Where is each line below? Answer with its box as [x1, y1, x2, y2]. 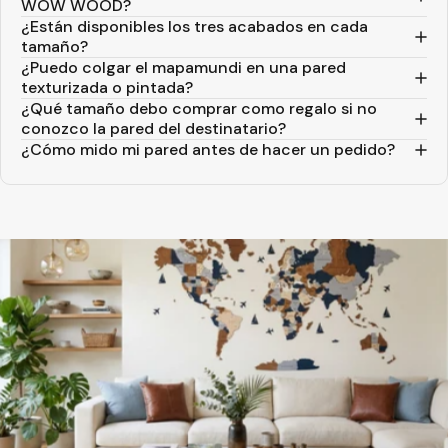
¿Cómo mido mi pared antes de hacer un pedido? [21, 138, 395, 160]
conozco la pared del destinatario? [21, 117, 286, 139]
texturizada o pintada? [21, 76, 193, 98]
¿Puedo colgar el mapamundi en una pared [21, 56, 346, 78]
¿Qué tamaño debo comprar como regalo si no [21, 97, 377, 119]
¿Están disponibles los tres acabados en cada [21, 15, 368, 37]
